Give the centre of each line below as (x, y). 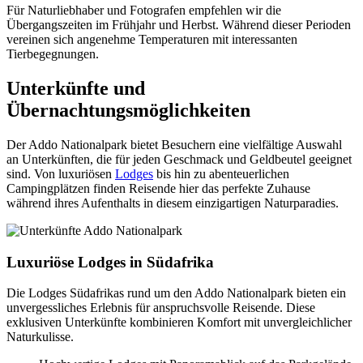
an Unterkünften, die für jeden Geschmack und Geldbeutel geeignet (179, 159)
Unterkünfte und (76, 89)
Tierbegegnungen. (53, 54)
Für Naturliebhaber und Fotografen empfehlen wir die (144, 11)
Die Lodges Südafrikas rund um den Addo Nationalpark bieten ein (176, 293)
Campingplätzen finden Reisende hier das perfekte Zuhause (158, 188)
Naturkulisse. (40, 337)
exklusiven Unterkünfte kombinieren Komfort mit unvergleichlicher (179, 322)
